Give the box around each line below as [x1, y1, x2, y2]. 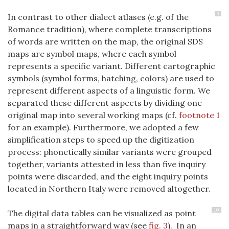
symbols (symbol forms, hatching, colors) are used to [8, 73, 214, 83]
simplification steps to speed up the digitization [8, 134, 194, 145]
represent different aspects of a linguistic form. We [8, 85, 210, 96]
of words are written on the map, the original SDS [8, 36, 203, 47]
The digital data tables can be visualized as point [8, 208, 196, 218]
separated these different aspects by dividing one [8, 98, 202, 108]
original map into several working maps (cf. [8, 110, 179, 120]
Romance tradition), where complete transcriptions [8, 24, 212, 34]
